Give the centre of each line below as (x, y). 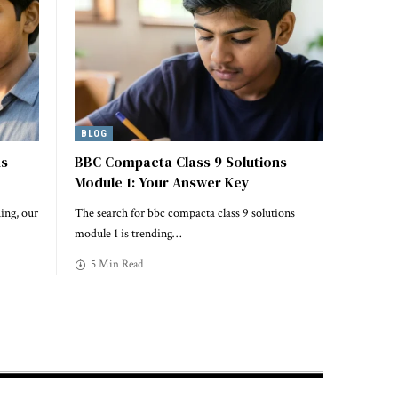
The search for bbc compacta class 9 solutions (185, 213)
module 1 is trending (123, 233)
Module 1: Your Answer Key (162, 182)
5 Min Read (116, 264)
